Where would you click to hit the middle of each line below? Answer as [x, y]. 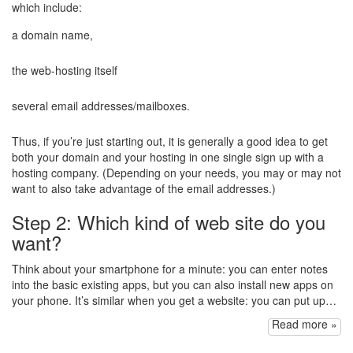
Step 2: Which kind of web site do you [169, 222]
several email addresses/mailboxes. [101, 106]
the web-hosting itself [65, 71]
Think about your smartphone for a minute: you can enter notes [170, 269]
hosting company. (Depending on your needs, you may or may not [176, 173]
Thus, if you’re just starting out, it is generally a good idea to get [170, 141]
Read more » [305, 324]
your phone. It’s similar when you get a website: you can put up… [174, 301]
